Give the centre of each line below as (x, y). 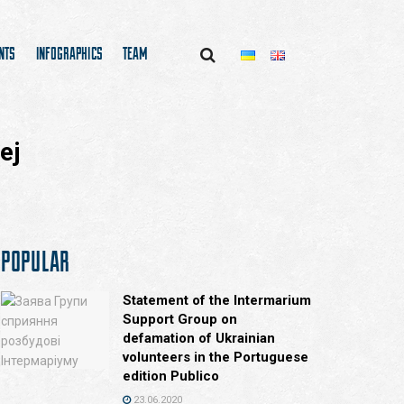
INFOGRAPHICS (69, 53)
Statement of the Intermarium (217, 300)
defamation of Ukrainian (199, 338)
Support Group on (180, 319)
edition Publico (171, 376)
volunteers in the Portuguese (216, 357)
